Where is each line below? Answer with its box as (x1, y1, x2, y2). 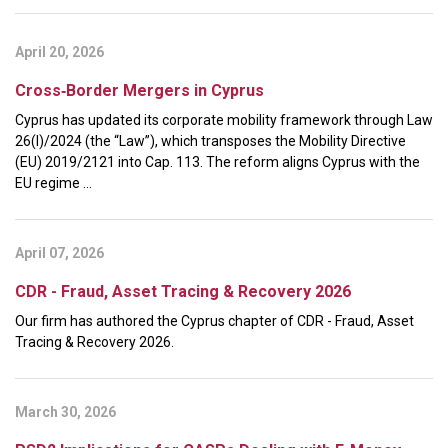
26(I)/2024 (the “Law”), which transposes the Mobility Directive (15, 132, 406, 149)
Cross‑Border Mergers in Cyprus (15, 80, 264, 100)
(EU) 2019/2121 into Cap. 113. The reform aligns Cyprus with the (15, 153, 420, 170)
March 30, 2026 (15, 403, 116, 420)
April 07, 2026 (15, 244, 104, 261)
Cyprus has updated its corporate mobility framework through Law (15, 111, 433, 128)
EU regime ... (15, 174, 92, 191)
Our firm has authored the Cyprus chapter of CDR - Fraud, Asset (15, 312, 414, 329)
